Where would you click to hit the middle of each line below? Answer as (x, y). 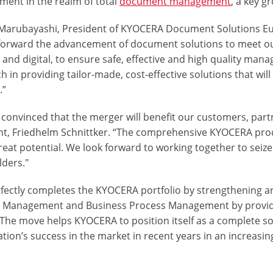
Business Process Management (158, 205)
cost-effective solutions (179, 74)
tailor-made (94, 74)
